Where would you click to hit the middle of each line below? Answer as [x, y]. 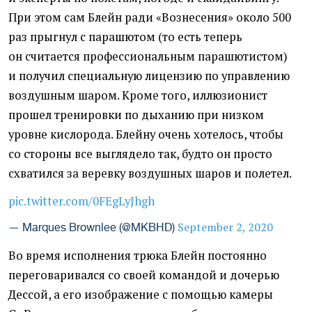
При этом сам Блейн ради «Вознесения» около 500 [150, 18]
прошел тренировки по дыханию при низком [136, 115]
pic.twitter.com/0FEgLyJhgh [81, 202]
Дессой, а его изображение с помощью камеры [141, 295]
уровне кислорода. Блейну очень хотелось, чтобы [146, 135]
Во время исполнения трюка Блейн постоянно [138, 256]
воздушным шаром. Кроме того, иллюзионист [138, 96]
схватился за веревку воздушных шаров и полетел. [150, 174]
